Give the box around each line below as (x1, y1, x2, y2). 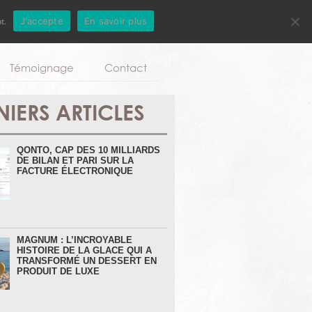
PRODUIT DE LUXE (16, 266, 100, 277)
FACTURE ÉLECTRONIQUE (16, 166, 133, 177)
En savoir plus (84, 15, 148, 26)
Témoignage (10, 61, 74, 74)
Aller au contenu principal (19, 56, 131, 68)
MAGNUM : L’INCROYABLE (16, 235, 132, 246)
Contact (104, 61, 147, 74)
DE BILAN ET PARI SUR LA (16, 155, 134, 166)
